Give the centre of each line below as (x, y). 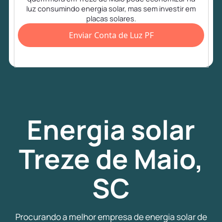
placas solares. (111, 19)
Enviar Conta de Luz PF (111, 35)
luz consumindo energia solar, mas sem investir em (111, 9)
